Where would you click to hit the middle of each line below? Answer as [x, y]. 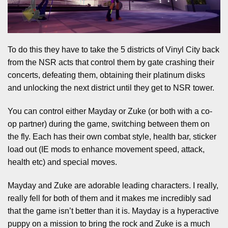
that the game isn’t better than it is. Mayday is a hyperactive [113, 211]
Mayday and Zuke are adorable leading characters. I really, [113, 185]
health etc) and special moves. [62, 162]
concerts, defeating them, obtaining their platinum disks [106, 75]
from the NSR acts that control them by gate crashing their [111, 63]
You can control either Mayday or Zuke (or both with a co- [110, 111]
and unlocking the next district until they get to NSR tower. [111, 88]
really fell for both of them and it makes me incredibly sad [109, 198]
